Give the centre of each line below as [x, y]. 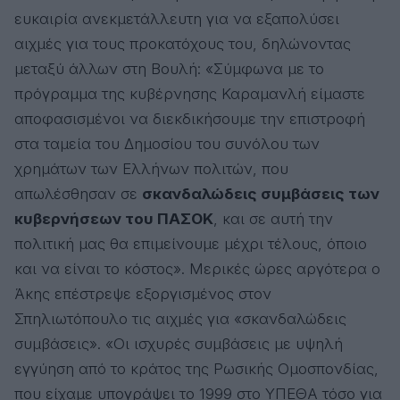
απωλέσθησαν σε [78, 193]
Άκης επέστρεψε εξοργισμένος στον [143, 293]
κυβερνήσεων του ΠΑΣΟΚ [114, 218]
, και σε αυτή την [273, 218]
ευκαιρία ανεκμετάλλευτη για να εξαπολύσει [177, 18]
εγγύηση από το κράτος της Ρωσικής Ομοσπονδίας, [196, 368]
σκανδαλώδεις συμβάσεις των [261, 193]
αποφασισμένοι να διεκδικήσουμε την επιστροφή [190, 118]
